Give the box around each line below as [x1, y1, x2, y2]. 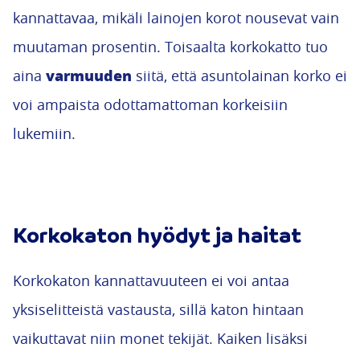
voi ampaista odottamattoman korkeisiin [13, 95, 288, 114]
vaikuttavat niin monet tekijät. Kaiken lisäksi [13, 329, 308, 348]
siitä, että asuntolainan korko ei [132, 66, 347, 85]
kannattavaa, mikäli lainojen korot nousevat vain [13, 8, 339, 27]
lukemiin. [13, 124, 76, 143]
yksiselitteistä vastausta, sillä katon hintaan [13, 300, 304, 319]
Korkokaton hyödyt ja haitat [13, 221, 301, 247]
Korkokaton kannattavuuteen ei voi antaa [13, 271, 289, 290]
